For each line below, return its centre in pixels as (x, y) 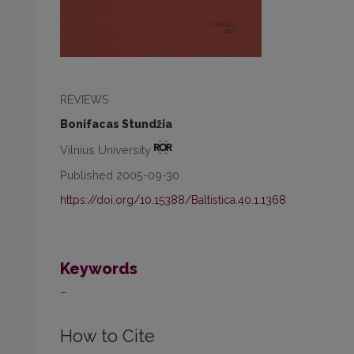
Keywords (99, 268)
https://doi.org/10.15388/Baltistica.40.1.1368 (173, 200)
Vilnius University (107, 149)
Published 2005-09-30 (120, 175)
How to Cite (107, 336)
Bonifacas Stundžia (116, 124)
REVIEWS (85, 100)
